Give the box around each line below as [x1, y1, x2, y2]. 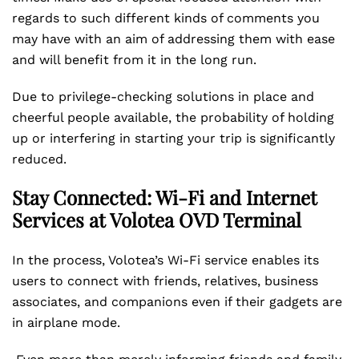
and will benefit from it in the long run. [12, 52, 260, 67]
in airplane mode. [12, 315, 124, 330]
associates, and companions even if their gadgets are [12, 294, 342, 309]
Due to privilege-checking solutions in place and [12, 89, 314, 104]
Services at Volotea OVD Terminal [12, 207, 301, 232]
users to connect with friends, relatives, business [12, 273, 318, 288]
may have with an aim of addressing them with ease [12, 31, 335, 46]
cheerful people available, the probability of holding [12, 110, 334, 125]
